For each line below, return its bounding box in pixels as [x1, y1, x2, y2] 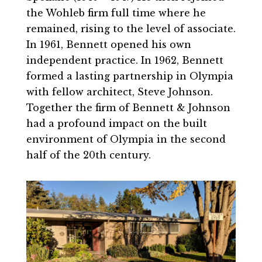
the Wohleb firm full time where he [26, 7, 206, 19]
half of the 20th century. [26, 149, 151, 161]
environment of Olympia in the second [26, 133, 226, 146]
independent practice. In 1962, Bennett [26, 54, 223, 67]
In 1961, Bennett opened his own [26, 39, 191, 51]
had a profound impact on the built [26, 118, 207, 130]
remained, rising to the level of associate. [26, 23, 236, 35]
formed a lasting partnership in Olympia [26, 70, 233, 82]
